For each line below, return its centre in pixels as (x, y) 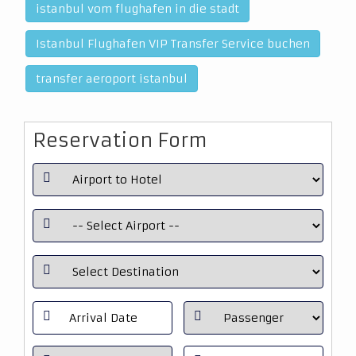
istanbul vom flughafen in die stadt (137, 9)
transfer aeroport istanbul (112, 79)
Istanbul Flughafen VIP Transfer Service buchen (173, 44)
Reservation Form (120, 141)
